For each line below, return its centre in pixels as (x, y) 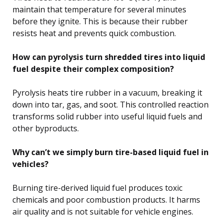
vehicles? (30, 164)
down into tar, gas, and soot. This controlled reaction (111, 105)
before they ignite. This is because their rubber (100, 22)
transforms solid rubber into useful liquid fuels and (107, 117)
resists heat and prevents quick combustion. (94, 33)
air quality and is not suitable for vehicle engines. (103, 212)
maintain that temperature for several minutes (99, 10)
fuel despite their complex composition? (93, 69)
